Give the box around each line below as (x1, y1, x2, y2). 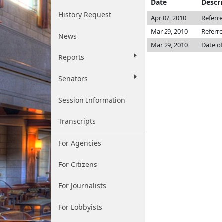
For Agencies (58, 138, 101, 148)
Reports (58, 53, 84, 62)
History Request (58, 10, 111, 19)
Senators (58, 74, 88, 83)
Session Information (58, 95, 125, 105)
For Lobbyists (58, 202, 102, 212)
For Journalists (58, 181, 106, 190)
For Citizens (58, 160, 97, 169)
